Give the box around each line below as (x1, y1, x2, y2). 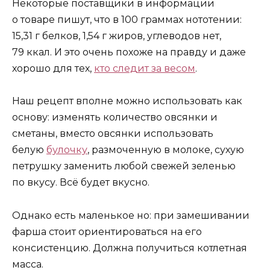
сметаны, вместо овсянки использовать (12, 128, 213, 140)
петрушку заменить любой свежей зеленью (12, 160, 236, 172)
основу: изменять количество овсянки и (12, 111, 218, 124)
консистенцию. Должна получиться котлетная (12, 242, 247, 254)
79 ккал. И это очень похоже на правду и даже (12, 46, 246, 58)
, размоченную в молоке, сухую (87, 144, 244, 156)
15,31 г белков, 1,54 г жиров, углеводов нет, (12, 30, 221, 42)
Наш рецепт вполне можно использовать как (12, 95, 242, 107)
